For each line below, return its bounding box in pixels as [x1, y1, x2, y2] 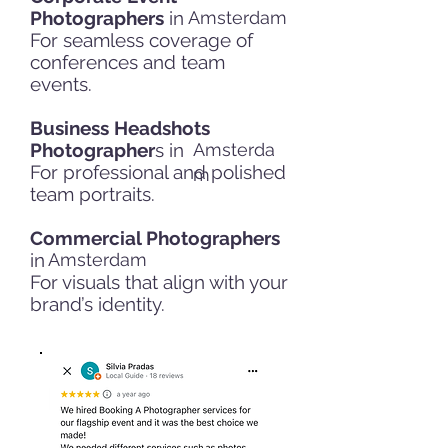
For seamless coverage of [30, 29, 253, 51]
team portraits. [30, 183, 155, 205]
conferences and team [30, 51, 225, 73]
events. [30, 73, 92, 95]
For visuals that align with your [30, 271, 288, 293]
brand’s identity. [30, 293, 165, 315]
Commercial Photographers [30, 227, 280, 249]
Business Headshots [30, 117, 210, 139]
